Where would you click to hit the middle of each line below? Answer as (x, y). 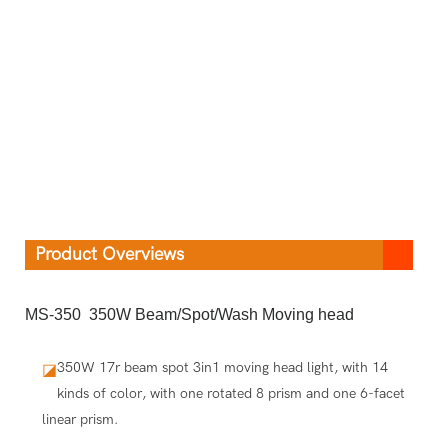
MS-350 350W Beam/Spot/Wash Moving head (189, 314)
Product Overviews (109, 254)
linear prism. (79, 419)
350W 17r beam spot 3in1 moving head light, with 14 (222, 367)
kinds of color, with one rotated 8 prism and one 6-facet (230, 393)
